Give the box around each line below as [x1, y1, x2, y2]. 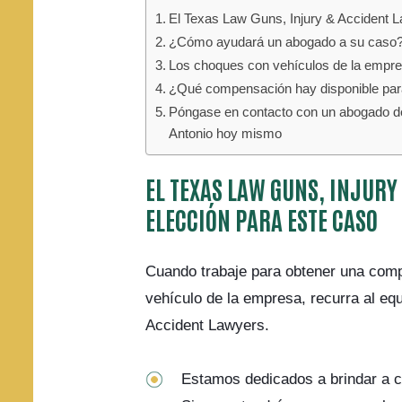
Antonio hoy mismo [169, 126, 283, 142]
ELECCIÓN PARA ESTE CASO [145, 203, 378, 236]
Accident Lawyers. [145, 317, 269, 335]
